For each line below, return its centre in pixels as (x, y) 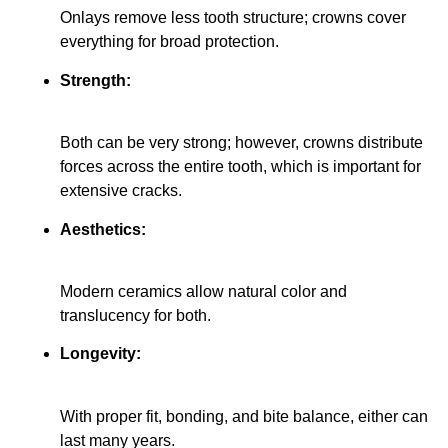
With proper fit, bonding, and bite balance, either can (244, 416)
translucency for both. (135, 315)
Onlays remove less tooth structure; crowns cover (233, 18)
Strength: (95, 80)
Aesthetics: (103, 229)
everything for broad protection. (169, 42)
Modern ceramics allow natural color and (203, 291)
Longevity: (100, 354)
